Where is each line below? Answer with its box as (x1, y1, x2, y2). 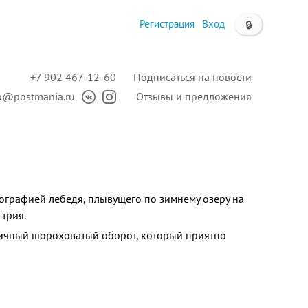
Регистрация (140, 17, 195, 30)
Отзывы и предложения (136, 89, 252, 103)
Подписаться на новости (133, 70, 252, 84)
